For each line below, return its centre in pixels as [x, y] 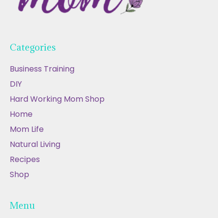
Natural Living [35, 145]
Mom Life [27, 129]
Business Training [42, 69]
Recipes [25, 160]
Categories [33, 47]
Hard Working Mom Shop [57, 99]
